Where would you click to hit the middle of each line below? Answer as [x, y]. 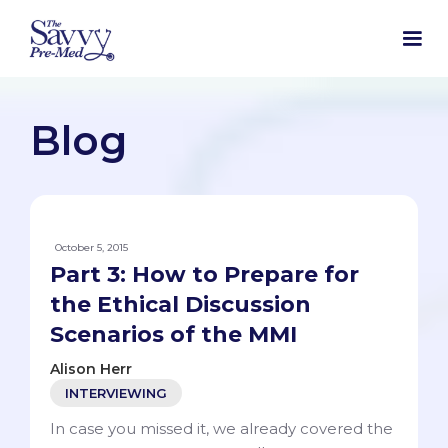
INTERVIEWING [116, 393]
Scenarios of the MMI [173, 335]
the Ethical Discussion [180, 305]
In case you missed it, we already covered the [221, 429]
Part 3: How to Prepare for [204, 275]
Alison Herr [91, 369]
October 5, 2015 [91, 248]
